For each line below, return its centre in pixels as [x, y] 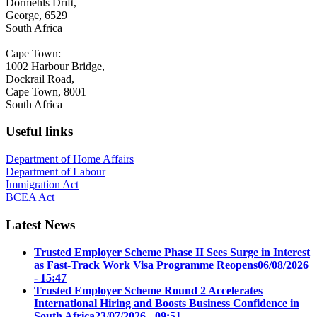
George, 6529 [36, 15]
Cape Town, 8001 [46, 91]
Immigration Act [42, 185]
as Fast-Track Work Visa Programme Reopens [146, 265]
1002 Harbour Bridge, [55, 66]
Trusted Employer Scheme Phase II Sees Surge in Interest [172, 252]
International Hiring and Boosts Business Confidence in [167, 303]
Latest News [40, 224]
